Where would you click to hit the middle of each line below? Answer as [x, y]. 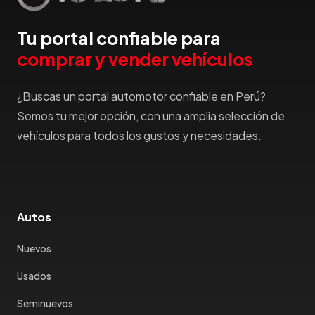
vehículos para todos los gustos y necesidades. [139, 136]
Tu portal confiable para [119, 38]
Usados [34, 276]
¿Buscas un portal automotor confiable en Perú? [141, 96]
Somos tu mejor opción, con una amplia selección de [151, 116]
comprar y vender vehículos [135, 59]
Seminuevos [45, 303]
